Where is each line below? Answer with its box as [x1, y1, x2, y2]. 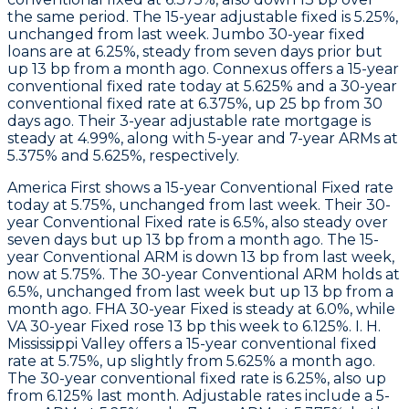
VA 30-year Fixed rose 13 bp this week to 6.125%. [7, 317, 355, 335]
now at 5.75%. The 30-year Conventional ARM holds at [7, 265, 400, 283]
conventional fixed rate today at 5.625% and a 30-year [7, 77, 397, 95]
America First [7, 178, 101, 196]
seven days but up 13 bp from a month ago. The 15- [7, 230, 379, 248]
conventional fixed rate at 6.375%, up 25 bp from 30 [7, 94, 383, 112]
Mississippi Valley [7, 334, 125, 352]
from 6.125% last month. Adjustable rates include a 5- [7, 386, 390, 404]
